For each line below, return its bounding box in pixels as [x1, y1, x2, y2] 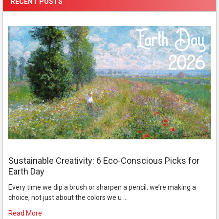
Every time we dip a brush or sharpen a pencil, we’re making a [8, 183, 196, 191]
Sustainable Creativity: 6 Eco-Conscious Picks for [8, 155, 199, 166]
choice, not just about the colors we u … [8, 193, 128, 201]
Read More [8, 209, 42, 217]
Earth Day [8, 166, 44, 176]
